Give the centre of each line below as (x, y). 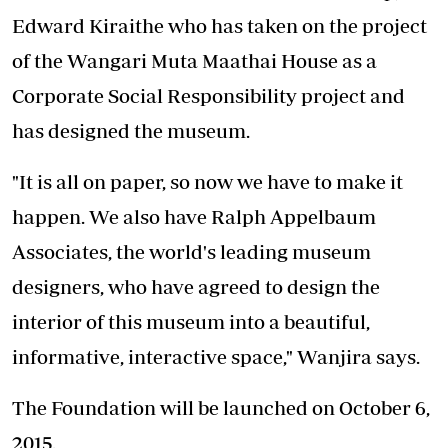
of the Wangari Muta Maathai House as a (194, 61)
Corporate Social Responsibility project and (208, 96)
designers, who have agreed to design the (196, 287)
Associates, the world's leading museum (191, 252)
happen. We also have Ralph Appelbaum (194, 217)
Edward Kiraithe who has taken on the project (219, 26)
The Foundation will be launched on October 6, (221, 408)
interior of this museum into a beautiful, (191, 322)
